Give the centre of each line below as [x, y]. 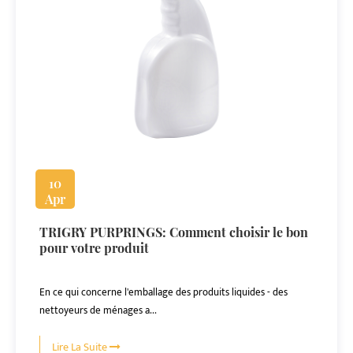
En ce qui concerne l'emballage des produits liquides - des [163, 292]
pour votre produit [94, 248]
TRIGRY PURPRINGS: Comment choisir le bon [174, 232]
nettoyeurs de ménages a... [98, 310]
